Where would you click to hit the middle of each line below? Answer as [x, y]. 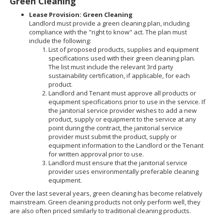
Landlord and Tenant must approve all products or [122, 93]
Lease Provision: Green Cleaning [81, 15]
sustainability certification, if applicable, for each [119, 76]
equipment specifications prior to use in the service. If [127, 102]
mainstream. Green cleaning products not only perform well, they [105, 202]
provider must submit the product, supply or [113, 137]
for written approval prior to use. [96, 154]
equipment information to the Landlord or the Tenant [126, 145]
